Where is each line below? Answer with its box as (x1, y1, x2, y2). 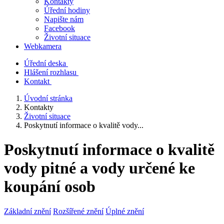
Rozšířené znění (53, 206, 103, 215)
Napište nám (44, 15, 83, 23)
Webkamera (24, 42, 61, 50)
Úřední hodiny (44, 6, 90, 14)
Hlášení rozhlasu (24, 68, 76, 76)
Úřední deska (24, 59, 66, 67)
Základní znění (4, 206, 51, 215)
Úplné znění (105, 206, 144, 215)
